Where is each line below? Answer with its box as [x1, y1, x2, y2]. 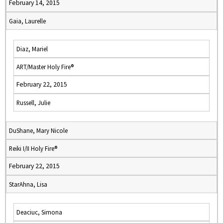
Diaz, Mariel [16, 45, 48, 53]
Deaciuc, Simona [16, 208, 62, 216]
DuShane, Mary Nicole [9, 126, 68, 134]
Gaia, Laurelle [9, 17, 46, 25]
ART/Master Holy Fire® [16, 63, 74, 71]
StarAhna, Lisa [9, 180, 47, 188]
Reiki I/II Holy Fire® [9, 144, 57, 152]
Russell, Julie [16, 99, 50, 107]
